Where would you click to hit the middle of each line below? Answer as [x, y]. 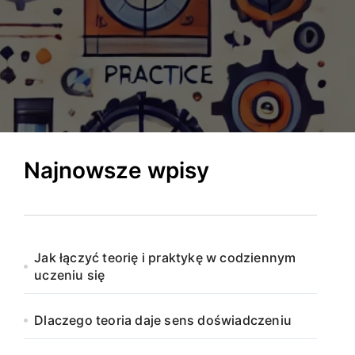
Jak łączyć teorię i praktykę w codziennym [165, 258]
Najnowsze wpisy [116, 170]
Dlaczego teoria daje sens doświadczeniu [163, 320]
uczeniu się [70, 275]
